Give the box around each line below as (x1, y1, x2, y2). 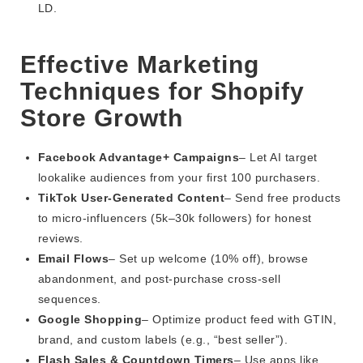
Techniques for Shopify (20, 78, 305, 105)
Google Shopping (37, 313, 143, 327)
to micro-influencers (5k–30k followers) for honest (37, 211, 312, 225)
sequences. (37, 293, 101, 306)
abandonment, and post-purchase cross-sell (37, 272, 281, 286)
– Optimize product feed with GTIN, (142, 313, 337, 327)
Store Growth (20, 105, 183, 132)
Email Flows (37, 252, 109, 266)
